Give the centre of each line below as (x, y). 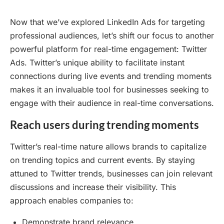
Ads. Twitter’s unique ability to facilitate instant (97, 63)
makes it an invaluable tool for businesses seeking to (109, 90)
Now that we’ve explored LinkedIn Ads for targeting (107, 22)
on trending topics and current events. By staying (102, 160)
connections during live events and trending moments (111, 76)
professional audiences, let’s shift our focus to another (112, 36)
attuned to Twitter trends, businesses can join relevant (111, 174)
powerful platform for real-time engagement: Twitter (108, 49)
